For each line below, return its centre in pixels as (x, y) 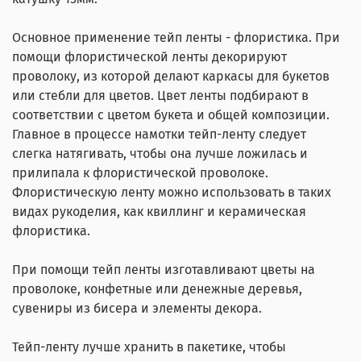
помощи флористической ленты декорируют (149, 56)
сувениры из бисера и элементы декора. (137, 308)
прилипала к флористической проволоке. (140, 172)
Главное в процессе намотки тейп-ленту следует (159, 134)
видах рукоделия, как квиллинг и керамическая (159, 211)
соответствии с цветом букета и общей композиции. (171, 114)
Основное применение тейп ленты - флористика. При (176, 37)
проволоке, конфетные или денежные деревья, (157, 288)
